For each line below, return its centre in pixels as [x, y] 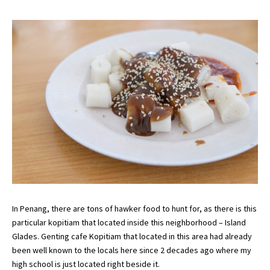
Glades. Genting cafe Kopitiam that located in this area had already [132, 237]
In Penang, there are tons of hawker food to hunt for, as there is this [134, 209]
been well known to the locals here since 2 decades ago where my [132, 250]
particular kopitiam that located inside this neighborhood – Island [129, 223]
